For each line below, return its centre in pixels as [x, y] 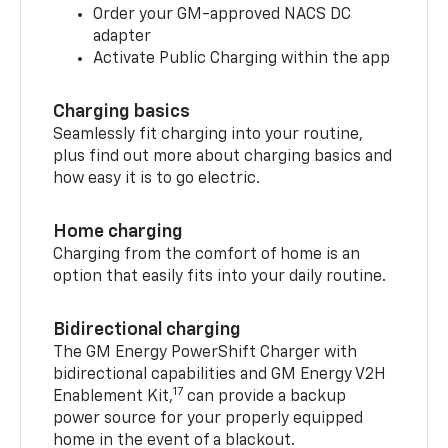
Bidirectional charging [147, 329]
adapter [122, 36]
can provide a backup [265, 396]
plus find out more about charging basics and [223, 156]
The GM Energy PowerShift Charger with [205, 352]
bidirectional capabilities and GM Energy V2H [220, 374]
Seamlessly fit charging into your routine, [208, 134]
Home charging [118, 231]
